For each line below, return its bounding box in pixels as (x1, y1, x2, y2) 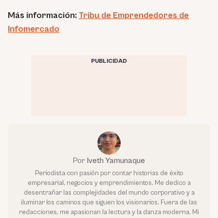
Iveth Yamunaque (87, 156, 145, 165)
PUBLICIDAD (91, 57, 127, 64)
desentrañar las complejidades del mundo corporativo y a (23, 188, 195, 197)
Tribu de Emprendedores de (79, 10, 189, 20)
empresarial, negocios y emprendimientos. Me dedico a (27, 179, 191, 187)
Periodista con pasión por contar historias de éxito (35, 169, 183, 177)
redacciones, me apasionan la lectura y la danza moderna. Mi (19, 208, 199, 216)
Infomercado (8, 23, 59, 34)
